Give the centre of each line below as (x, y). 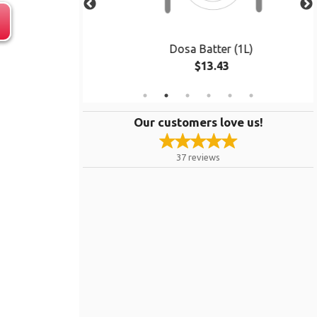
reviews (204, 157)
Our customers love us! (198, 122)
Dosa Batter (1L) (198, 49)
